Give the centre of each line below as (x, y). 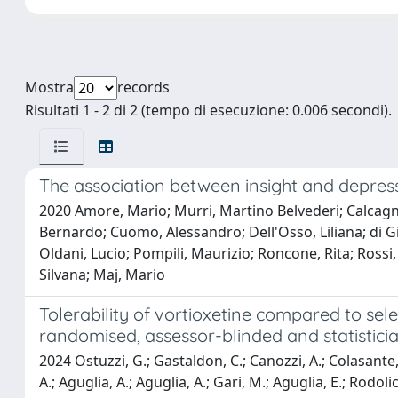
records (143, 87)
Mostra (49, 87)
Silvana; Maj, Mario (102, 275)
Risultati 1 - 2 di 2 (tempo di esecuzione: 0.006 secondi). (208, 110)
